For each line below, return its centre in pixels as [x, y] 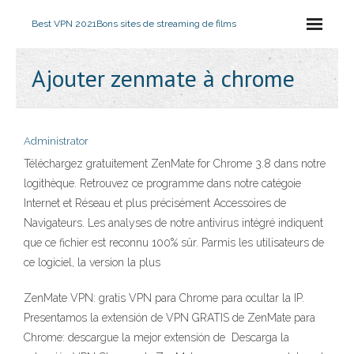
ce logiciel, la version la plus [92, 262]
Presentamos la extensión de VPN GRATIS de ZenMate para [169, 318]
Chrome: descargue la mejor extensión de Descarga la [156, 337]
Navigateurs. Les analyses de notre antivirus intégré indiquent [173, 223]
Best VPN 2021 [64, 24]
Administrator [56, 141]
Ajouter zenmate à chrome [163, 78]
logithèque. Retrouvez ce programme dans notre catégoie [162, 183]
